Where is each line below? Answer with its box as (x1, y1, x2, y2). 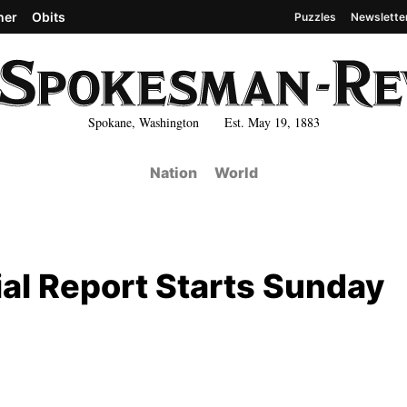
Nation (149, 164, 197, 182)
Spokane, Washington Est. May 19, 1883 (87, 113, 320, 131)
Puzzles (294, 9, 336, 24)
